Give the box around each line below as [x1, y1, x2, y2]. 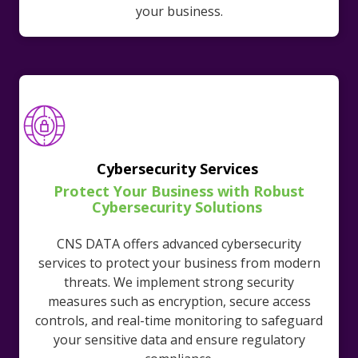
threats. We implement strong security [64, 273, 294, 292]
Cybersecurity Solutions [92, 197, 266, 217]
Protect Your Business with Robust [54, 181, 304, 201]
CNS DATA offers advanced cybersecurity [57, 235, 301, 253]
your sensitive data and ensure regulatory [53, 331, 305, 349]
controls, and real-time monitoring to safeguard [35, 312, 323, 330]
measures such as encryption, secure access [47, 292, 311, 311]
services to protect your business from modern [38, 254, 320, 272]
